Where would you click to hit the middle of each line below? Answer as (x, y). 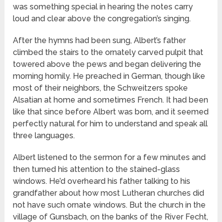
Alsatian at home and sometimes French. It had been (111, 100)
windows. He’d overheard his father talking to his (102, 181)
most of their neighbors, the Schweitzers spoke (101, 88)
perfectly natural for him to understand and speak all (111, 124)
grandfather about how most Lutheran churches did (109, 193)
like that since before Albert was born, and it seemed (111, 112)
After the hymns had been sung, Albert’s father (100, 41)
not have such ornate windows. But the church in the (110, 205)
